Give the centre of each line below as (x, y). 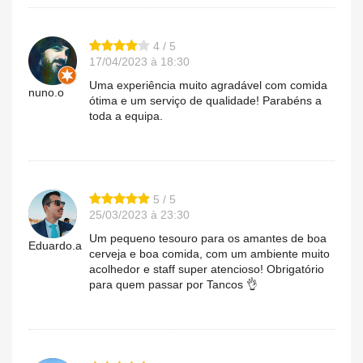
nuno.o (46, 92)
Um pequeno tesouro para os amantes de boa (208, 238)
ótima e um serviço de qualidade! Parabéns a (205, 100)
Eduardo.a (55, 245)
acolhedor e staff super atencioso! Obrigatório (207, 269)
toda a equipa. (126, 115)
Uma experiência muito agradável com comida (208, 85)
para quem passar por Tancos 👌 (173, 284)
